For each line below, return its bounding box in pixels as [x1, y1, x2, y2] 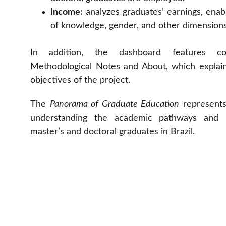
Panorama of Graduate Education [49, 100, 179, 109]
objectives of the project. [30, 76, 130, 85]
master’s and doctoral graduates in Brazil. [30, 127, 195, 136]
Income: [50, 8, 83, 17]
